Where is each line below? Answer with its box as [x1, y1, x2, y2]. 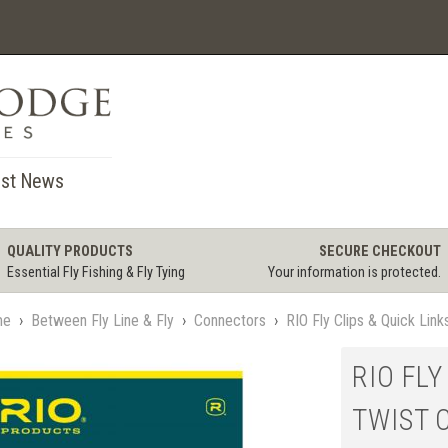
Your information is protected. [268, 264, 442, 282]
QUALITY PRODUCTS [6, 243, 133, 261]
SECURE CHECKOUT [319, 243, 442, 261]
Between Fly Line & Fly [30, 310, 174, 330]
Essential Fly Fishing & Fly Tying [6, 264, 185, 282]
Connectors [193, 310, 266, 330]
